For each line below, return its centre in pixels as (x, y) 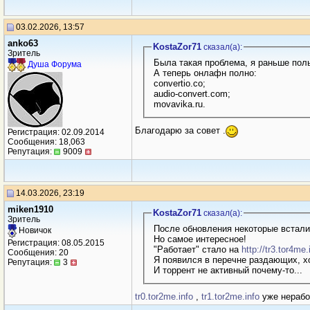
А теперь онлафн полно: (205, 73)
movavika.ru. (179, 104)
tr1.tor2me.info (230, 296)
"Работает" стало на (197, 249)
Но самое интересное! (200, 239)
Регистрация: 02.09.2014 (56, 132)
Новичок (34, 231)
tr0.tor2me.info (164, 296)
